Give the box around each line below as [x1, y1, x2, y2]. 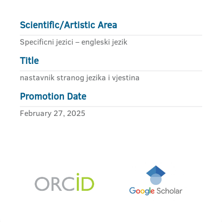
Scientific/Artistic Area [20, 18, 117, 32]
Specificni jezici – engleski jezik [20, 36, 127, 47]
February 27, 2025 [20, 108, 85, 118]
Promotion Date [20, 90, 86, 103]
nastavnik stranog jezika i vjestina [20, 72, 140, 83]
